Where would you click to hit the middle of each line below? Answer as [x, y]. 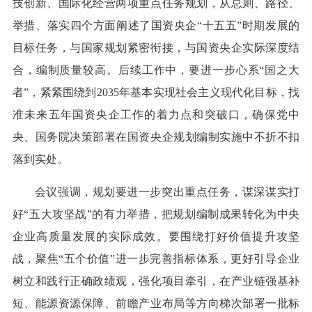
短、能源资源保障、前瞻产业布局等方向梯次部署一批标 [156, 304]
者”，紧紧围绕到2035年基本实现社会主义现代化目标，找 [156, 93]
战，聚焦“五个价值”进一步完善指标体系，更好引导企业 [156, 259]
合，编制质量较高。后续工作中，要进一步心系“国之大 [156, 70]
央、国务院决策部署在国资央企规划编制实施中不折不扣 [156, 137]
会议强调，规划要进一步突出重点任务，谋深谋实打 [167, 192]
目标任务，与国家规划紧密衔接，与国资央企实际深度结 [156, 48]
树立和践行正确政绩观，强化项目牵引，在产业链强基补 [156, 281]
